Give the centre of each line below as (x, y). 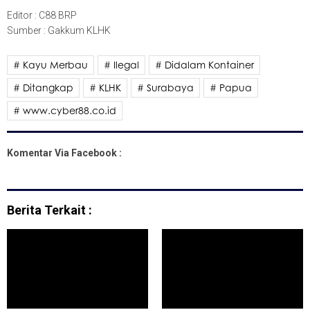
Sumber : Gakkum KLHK (59, 30)
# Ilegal (121, 64)
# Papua (231, 87)
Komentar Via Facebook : (64, 153)
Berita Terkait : (49, 210)
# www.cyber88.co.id (65, 110)
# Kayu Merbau (51, 64)
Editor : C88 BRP (42, 15)
